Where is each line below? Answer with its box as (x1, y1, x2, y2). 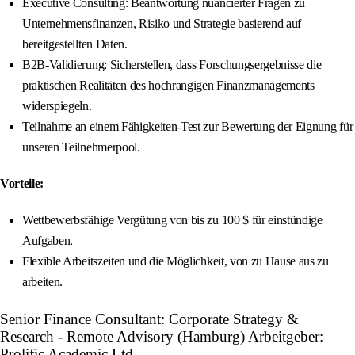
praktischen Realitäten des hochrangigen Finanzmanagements (22, 78, 315, 93)
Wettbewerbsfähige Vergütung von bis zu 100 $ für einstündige (22, 213, 323, 227)
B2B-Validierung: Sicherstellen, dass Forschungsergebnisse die (22, 58, 322, 72)
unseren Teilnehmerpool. (22, 140, 140, 155)
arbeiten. (22, 275, 63, 289)
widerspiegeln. (22, 99, 92, 113)
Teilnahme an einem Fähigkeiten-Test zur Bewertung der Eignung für (22, 120, 353, 134)
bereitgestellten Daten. (22, 37, 128, 52)
